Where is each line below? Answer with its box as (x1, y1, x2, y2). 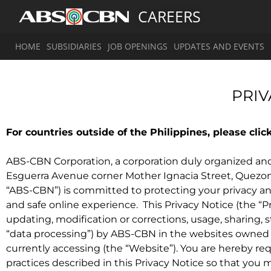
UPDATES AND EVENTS (174, 41, 264, 52)
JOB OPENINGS (108, 41, 168, 52)
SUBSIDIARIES (47, 41, 102, 52)
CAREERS (137, 6, 201, 27)
